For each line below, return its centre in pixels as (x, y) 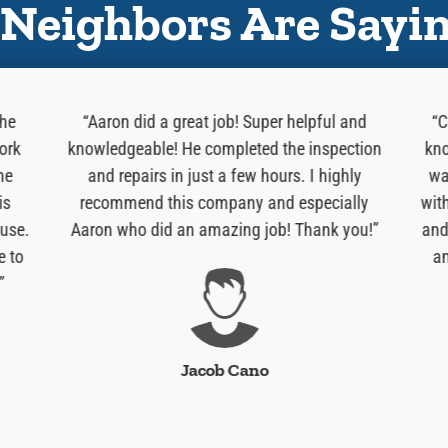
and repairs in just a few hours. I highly (224, 176)
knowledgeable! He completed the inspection (224, 149)
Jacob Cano (224, 370)
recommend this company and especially (224, 203)
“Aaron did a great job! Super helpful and (224, 122)
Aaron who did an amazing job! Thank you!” (224, 230)
